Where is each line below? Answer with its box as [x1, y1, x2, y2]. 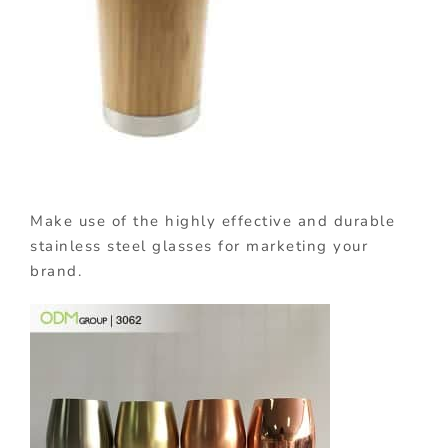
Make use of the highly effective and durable [30, 211, 395, 232]
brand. [30, 261, 82, 282]
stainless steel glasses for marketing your [30, 236, 368, 257]
